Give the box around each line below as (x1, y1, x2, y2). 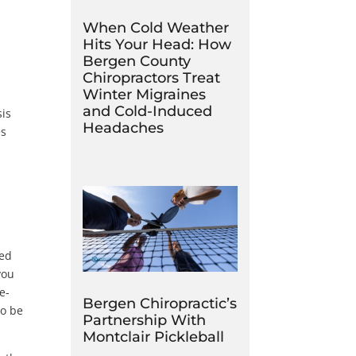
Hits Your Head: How (83, 35, 232, 53)
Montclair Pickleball (83, 328, 225, 346)
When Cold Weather (83, 18, 230, 37)
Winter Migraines (83, 85, 207, 103)
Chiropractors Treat (83, 68, 221, 87)
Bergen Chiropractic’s (83, 295, 238, 312)
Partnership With (83, 311, 207, 329)
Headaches (83, 118, 164, 137)
